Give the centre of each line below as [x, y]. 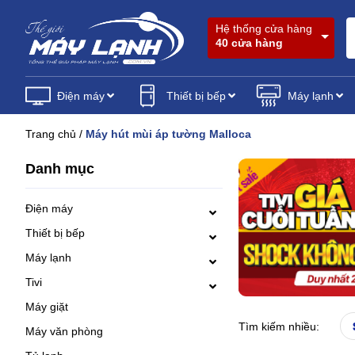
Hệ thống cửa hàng [264, 29]
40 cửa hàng [249, 43]
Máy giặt [47, 307]
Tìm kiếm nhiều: [279, 327]
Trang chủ [51, 134]
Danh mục [60, 169]
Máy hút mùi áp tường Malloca [168, 134]
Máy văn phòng [64, 332]
